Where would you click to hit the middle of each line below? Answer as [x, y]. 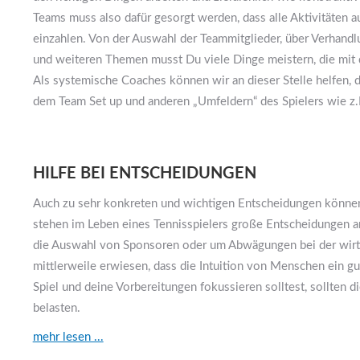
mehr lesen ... [68, 337]
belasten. [56, 309]
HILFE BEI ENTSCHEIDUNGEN [144, 174]
